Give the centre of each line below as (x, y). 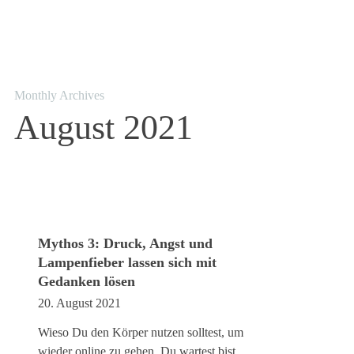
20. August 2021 (79, 303)
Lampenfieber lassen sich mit (127, 262)
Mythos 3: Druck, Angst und (125, 243)
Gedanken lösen (87, 281)
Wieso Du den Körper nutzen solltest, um (141, 332)
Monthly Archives (59, 95)
